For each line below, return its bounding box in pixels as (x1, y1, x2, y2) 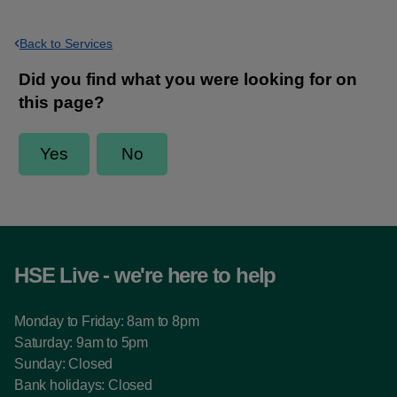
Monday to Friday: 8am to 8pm (14, 314, 199, 329)
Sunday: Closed (14, 356, 113, 371)
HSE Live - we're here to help (14, 263, 276, 287)
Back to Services (19, 36, 113, 51)
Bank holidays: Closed (14, 378, 152, 393)
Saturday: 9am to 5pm (14, 335, 148, 350)
